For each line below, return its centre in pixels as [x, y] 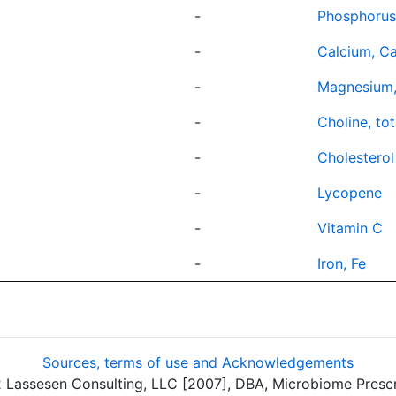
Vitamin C [350, 228]
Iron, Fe [342, 263]
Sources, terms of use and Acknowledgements [198, 362]
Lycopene [350, 193]
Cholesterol [356, 157]
